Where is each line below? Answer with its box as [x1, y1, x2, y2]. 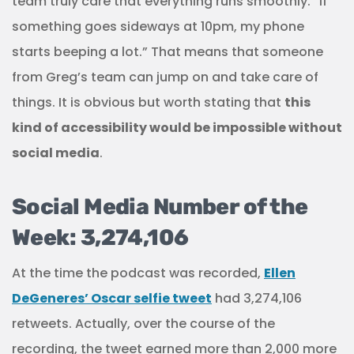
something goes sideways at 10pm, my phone [12, 17, 304, 36]
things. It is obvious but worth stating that [12, 93, 284, 111]
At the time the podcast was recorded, [12, 264, 264, 282]
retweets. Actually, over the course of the [12, 314, 275, 333]
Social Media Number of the [12, 194, 308, 220]
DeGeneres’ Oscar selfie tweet [12, 289, 212, 307]
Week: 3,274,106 [12, 224, 189, 250]
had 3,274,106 [212, 289, 302, 307]
